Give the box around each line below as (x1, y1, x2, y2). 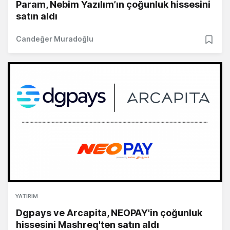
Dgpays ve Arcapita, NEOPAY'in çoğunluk (16, 207, 202, 219)
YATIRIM (15, 193, 38, 200)
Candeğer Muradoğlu (16, 34, 93, 44)
